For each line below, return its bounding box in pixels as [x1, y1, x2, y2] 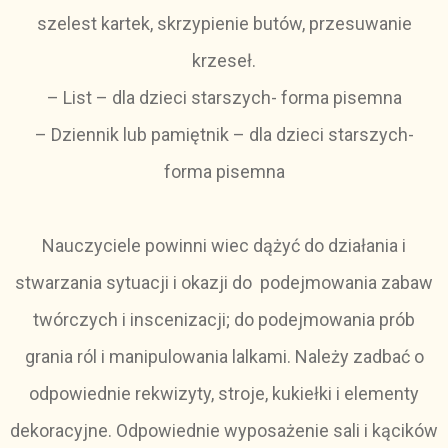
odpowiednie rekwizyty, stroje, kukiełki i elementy [29, 383, 419, 404]
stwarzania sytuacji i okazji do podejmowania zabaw [15, 272, 433, 293]
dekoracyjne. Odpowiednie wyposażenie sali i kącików [10, 420, 438, 441]
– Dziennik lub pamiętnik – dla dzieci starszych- [34, 124, 414, 145]
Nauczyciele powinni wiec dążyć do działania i [42, 235, 406, 256]
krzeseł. [192, 50, 256, 71]
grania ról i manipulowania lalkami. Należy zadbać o [24, 346, 424, 367]
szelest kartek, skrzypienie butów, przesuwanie [36, 13, 412, 34]
